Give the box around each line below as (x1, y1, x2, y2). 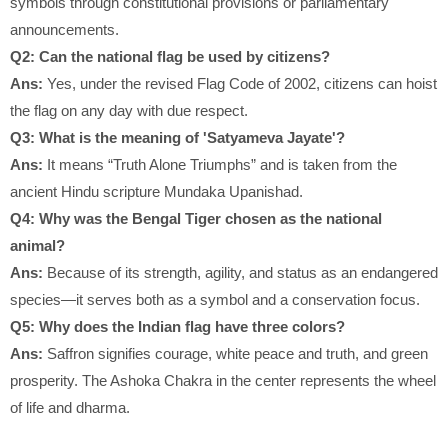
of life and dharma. (10, 399, 130, 417)
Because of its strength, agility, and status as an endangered (43, 264, 438, 282)
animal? (10, 237, 65, 255)
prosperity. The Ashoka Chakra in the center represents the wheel (10, 372, 436, 390)
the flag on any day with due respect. (10, 102, 248, 120)
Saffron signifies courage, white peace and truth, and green (43, 345, 428, 363)
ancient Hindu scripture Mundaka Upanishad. (10, 183, 303, 201)
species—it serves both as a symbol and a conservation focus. (10, 291, 420, 309)
